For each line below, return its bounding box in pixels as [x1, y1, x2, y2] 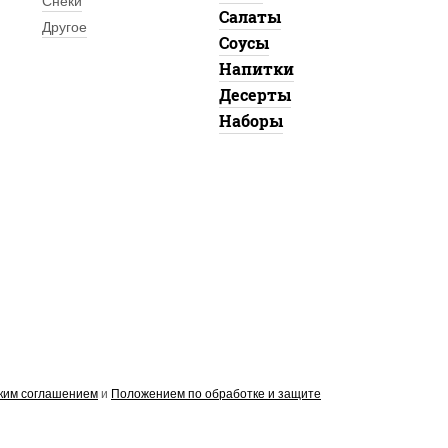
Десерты [218, 84, 291, 105]
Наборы [218, 110, 283, 131]
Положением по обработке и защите [111, 387, 321, 402]
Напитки [218, 58, 294, 79]
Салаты [218, 6, 281, 27]
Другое [41, 19, 87, 35]
